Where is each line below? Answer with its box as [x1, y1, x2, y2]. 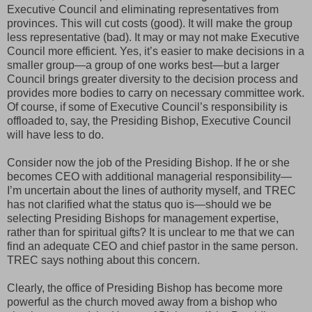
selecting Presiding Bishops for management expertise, [7, 212, 279, 225]
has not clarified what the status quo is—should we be [7, 198, 272, 211]
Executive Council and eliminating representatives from [7, 3, 279, 16]
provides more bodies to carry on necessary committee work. [7, 87, 304, 100]
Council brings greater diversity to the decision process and [7, 73, 298, 86]
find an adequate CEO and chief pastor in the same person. [7, 240, 298, 253]
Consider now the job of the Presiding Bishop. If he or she [7, 157, 290, 169]
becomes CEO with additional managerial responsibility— [7, 171, 292, 183]
